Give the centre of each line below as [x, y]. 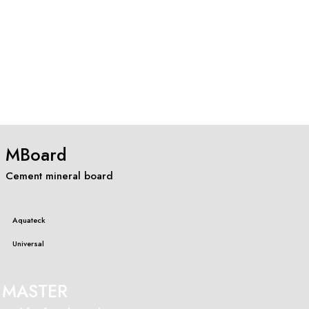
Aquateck [29, 220]
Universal [28, 243]
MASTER [35, 291]
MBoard [36, 154]
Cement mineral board [59, 176]
